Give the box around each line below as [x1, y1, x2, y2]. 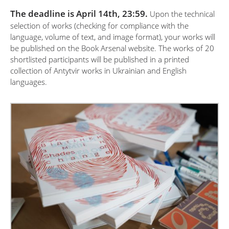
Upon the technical [148, 9, 215, 19]
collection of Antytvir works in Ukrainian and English [10, 65, 187, 76]
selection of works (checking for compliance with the [10, 20, 189, 31]
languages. [10, 77, 47, 87]
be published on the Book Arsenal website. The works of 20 [10, 43, 214, 53]
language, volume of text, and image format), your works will [10, 32, 215, 42]
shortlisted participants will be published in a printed [10, 54, 189, 64]
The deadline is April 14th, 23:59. [10, 8, 148, 19]
